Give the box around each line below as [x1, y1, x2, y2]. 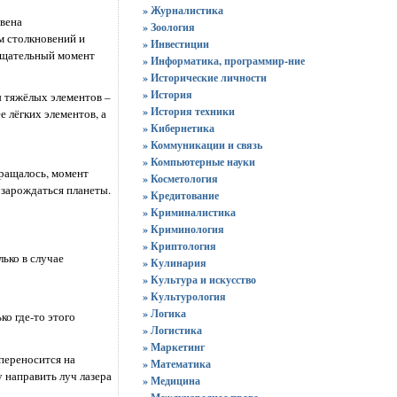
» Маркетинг [142, 339, 205, 354]
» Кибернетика [142, 121, 214, 136]
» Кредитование [142, 188, 219, 203]
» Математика [142, 356, 211, 371]
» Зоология [142, 19, 195, 35]
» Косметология [142, 171, 218, 186]
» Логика [142, 306, 186, 321]
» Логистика [142, 323, 202, 338]
